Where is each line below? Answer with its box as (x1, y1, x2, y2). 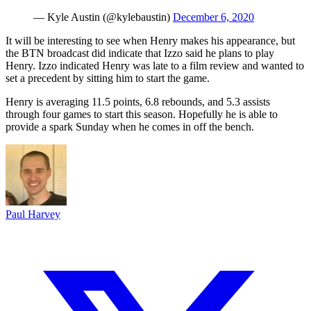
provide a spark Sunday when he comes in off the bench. (6, 120, 254, 133)
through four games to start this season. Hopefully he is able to (6, 108, 278, 120)
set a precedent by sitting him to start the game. (6, 72, 210, 84)
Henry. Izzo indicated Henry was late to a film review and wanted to (6, 59, 304, 72)
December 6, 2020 (173, 10, 254, 23)
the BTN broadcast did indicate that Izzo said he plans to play (6, 47, 274, 59)
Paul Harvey (6, 208, 60, 220)
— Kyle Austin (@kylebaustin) (33, 10, 173, 23)
